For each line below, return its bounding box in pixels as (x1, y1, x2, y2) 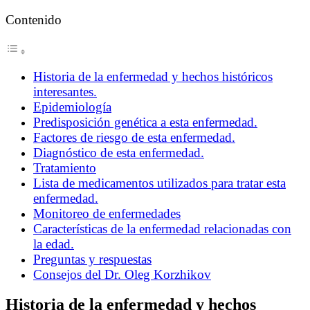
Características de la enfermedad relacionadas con (33, 221, 291, 236)
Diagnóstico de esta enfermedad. (33, 145, 204, 160)
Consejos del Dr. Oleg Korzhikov (33, 266, 211, 282)
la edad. (33, 236, 74, 251)
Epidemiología (33, 99, 111, 114)
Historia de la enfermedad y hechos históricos (33, 69, 273, 84)
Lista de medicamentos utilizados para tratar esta (33, 175, 286, 190)
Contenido (6, 12, 62, 28)
